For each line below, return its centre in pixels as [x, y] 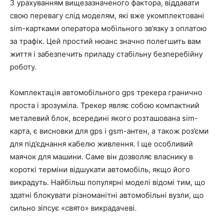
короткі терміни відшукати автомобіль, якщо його [100, 169]
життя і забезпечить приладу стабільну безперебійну [106, 54]
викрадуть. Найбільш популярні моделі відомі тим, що [108, 182]
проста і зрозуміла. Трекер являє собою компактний [105, 105]
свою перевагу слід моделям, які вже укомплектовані [107, 15]
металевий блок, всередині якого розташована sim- [104, 118]
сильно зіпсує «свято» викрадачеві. [73, 208]
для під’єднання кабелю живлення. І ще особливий [101, 144]
